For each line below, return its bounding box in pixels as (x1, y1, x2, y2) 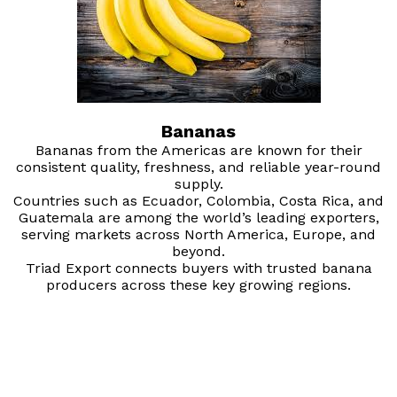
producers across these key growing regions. (46, 276, 351, 294)
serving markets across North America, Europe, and (21, 226, 376, 244)
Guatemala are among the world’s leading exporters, (18, 209, 379, 227)
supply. (174, 175, 223, 193)
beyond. (172, 243, 225, 261)
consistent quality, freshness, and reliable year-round (16, 159, 381, 176)
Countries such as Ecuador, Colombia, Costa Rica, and (13, 192, 384, 210)
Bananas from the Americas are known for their (35, 142, 362, 160)
